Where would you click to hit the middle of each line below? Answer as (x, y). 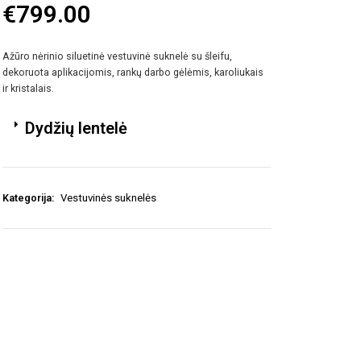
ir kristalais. (29, 89)
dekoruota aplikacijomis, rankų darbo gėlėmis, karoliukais (133, 73)
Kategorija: (30, 197)
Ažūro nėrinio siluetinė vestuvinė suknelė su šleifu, (118, 56)
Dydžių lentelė (76, 128)
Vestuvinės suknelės (109, 197)
